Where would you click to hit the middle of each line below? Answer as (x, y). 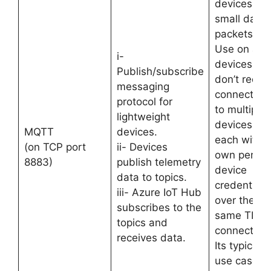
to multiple (240, 109)
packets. (235, 34)
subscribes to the (159, 207)
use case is (242, 261)
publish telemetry (158, 162)
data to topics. (152, 177)
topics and (142, 223)
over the (234, 200)
